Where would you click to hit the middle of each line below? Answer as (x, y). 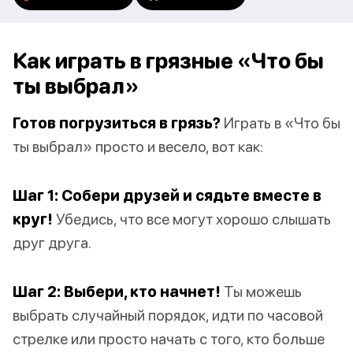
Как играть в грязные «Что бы (168, 61)
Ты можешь (261, 292)
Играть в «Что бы (281, 123)
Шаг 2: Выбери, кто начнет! (117, 292)
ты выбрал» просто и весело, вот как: (138, 147)
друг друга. (52, 243)
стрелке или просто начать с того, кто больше (169, 339)
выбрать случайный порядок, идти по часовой (168, 315)
